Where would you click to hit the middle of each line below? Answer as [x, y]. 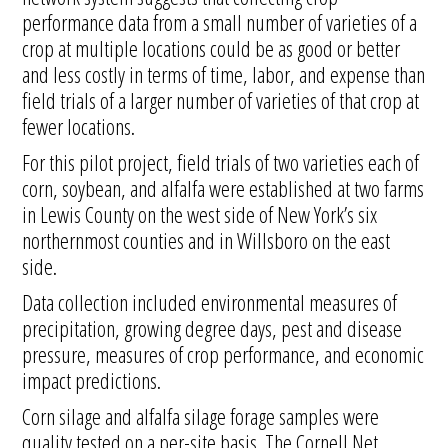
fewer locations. [79, 126]
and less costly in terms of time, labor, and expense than [224, 74]
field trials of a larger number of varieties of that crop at [221, 100]
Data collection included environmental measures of [210, 302]
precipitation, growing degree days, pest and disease [212, 328]
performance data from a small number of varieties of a [220, 22]
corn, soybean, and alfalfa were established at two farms [223, 188]
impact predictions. [92, 380]
